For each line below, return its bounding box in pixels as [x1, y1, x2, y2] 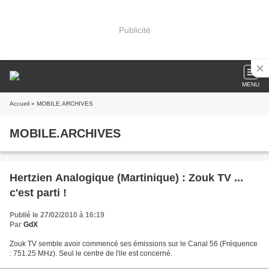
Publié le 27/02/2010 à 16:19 [10, 211, 104, 219]
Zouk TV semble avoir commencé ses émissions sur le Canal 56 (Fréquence [10, 240, 258, 248]
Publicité [118, 25, 151, 35]
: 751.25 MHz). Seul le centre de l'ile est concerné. [10, 249, 172, 258]
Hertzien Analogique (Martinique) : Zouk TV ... [10, 172, 243, 184]
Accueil [10, 100, 29, 107]
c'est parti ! [10, 187, 67, 199]
